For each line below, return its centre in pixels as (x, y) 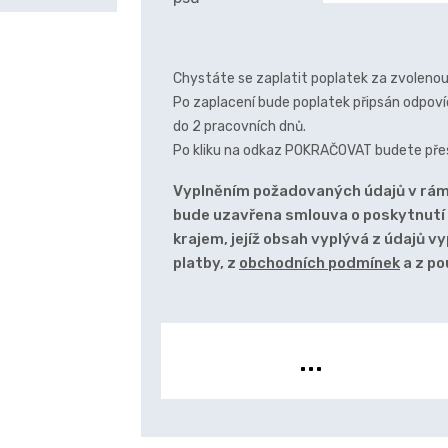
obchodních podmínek (319, 263)
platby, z (206, 263)
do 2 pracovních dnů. (239, 126)
